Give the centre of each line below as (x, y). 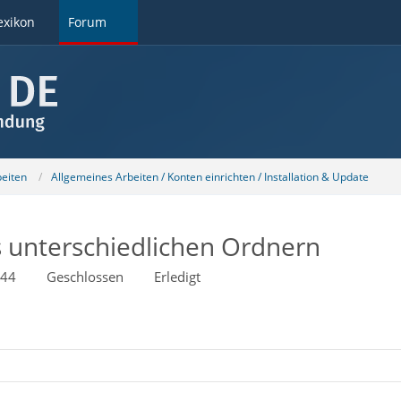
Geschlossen (85, 277)
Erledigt (177, 277)
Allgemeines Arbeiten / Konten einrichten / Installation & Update (209, 176)
